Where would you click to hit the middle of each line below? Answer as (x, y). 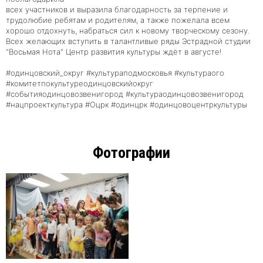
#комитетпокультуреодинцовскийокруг (80, 83)
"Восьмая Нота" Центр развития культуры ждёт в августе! (114, 51)
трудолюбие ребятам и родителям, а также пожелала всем (118, 20)
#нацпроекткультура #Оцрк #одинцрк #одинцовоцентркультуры (127, 104)
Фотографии (131, 152)
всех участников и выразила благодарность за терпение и (117, 9)
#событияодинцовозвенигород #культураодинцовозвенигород (125, 94)
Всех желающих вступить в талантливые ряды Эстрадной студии (128, 41)
